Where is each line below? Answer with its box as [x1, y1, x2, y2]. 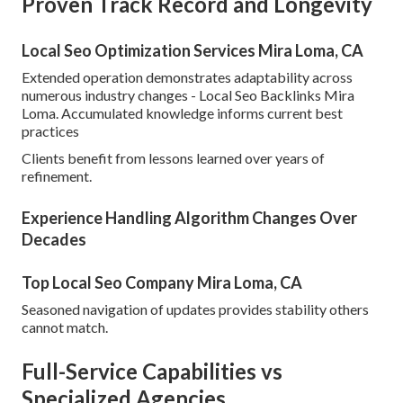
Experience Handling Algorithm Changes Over [22, 208, 357, 228]
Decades [22, 229, 86, 250]
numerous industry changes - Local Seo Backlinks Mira [22, 86, 354, 104]
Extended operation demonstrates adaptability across [22, 68, 353, 86]
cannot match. [22, 318, 108, 336]
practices [22, 122, 79, 140]
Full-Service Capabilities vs [22, 358, 282, 385]
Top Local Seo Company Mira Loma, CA [22, 273, 302, 293]
